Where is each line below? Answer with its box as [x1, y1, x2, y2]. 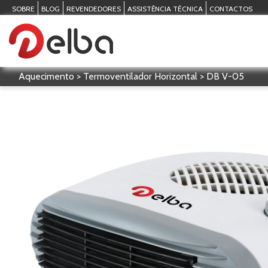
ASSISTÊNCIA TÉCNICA [127, 4, 203, 13]
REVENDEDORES [66, 4, 121, 13]
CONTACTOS [209, 4, 252, 13]
